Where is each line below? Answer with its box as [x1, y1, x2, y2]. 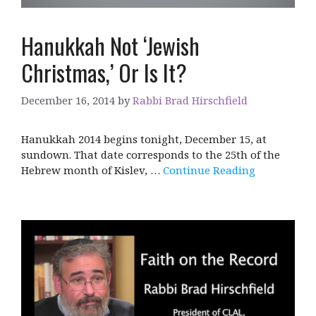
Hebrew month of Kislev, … [21, 163, 163, 178]
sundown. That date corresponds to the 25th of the [21, 147, 280, 162]
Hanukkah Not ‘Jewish [21, 28, 200, 62]
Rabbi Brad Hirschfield [133, 93, 248, 108]
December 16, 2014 [21, 93, 115, 108]
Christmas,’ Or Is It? [21, 55, 187, 89]
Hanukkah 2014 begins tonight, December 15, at [21, 132, 267, 147]
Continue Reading [163, 163, 255, 178]
